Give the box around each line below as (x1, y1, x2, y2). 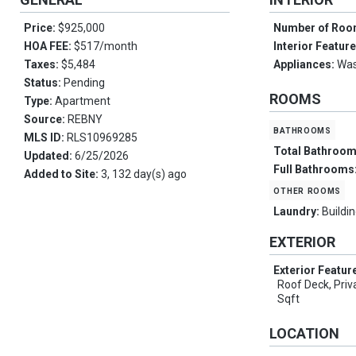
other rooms (273, 184, 342, 197)
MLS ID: (24, 131, 67, 145)
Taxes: (24, 58, 61, 72)
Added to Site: (24, 168, 101, 181)
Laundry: (273, 205, 323, 219)
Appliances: (273, 58, 338, 72)
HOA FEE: (24, 40, 74, 53)
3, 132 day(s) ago (101, 168, 187, 181)
